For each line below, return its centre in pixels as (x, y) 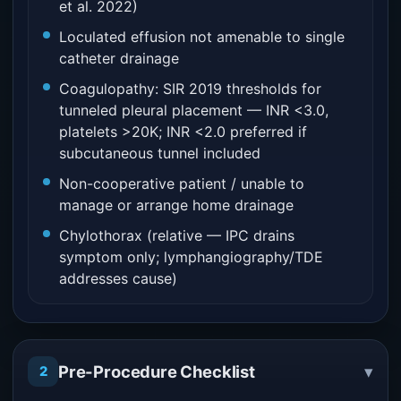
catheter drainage (119, 58)
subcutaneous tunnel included (160, 153)
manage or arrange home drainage (176, 205)
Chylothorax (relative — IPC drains (177, 235)
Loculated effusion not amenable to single (202, 37)
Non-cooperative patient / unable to (182, 183)
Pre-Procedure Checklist (157, 371)
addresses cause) (118, 278)
